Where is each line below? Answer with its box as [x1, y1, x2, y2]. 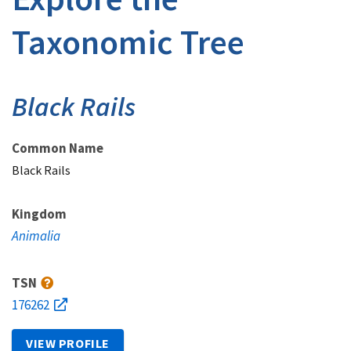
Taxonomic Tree [12, 20, 244, 63]
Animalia [12, 227, 60, 244]
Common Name [12, 139, 103, 157]
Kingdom [12, 205, 67, 223]
